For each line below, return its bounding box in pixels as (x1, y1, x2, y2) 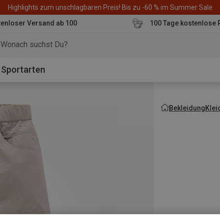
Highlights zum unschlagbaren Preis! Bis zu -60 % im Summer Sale (7, 3, 213, 11)
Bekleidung (169, 104, 206, 112)
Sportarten (1, 64, 45, 75)
